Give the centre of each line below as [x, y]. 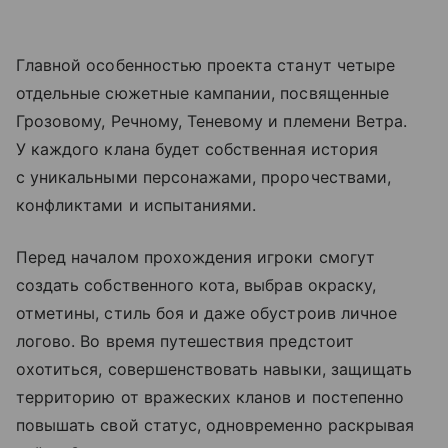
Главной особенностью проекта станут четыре [206, 65]
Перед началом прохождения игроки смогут [195, 257]
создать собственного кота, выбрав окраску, [196, 285]
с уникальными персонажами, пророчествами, [203, 177]
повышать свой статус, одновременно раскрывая [215, 425]
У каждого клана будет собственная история [197, 149]
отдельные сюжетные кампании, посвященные [202, 93]
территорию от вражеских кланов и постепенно [210, 397]
